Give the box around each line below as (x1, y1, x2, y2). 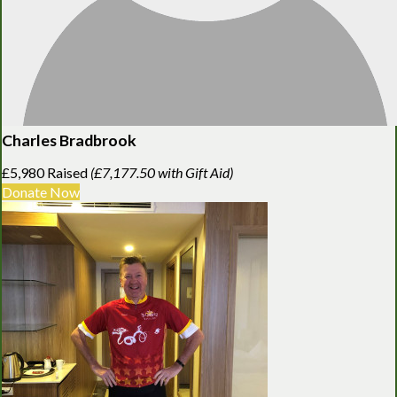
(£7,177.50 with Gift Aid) (90, 163, 233, 181)
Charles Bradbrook (2, 129, 136, 150)
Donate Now (2, 183, 80, 200)
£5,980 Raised (2, 163, 90, 181)
